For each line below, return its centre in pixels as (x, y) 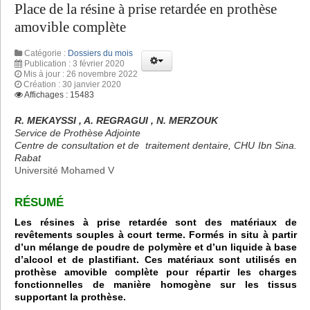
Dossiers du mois (100, 53)
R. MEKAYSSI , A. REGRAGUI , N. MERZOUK (116, 120)
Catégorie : (45, 53)
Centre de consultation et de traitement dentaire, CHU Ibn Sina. (156, 145)
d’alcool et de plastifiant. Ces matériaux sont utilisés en (156, 259)
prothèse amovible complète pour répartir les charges (156, 272)
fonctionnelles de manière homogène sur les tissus (156, 284)
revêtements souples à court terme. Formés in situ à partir (156, 234)
